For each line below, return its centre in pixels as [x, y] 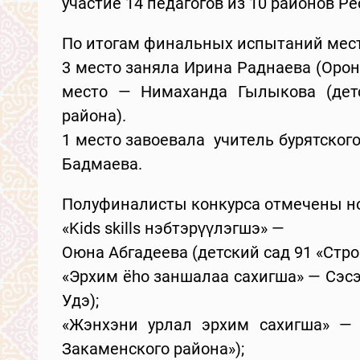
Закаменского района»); [153, 348]
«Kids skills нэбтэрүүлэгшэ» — [175, 228]
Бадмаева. [102, 164]
